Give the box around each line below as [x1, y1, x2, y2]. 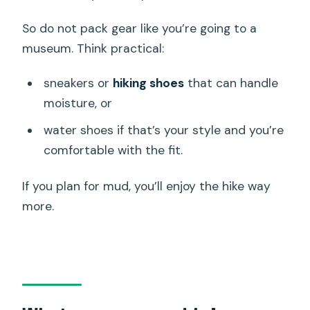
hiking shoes [112, 75, 184, 91]
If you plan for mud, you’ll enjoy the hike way [22, 179, 271, 194]
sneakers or [43, 75, 113, 91]
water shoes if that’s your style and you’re [43, 122, 284, 138]
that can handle [183, 75, 278, 91]
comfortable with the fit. [43, 142, 183, 158]
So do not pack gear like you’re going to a [22, 20, 257, 36]
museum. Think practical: [22, 40, 165, 56]
